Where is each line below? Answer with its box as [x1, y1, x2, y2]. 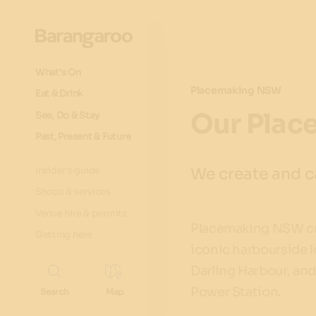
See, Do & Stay [35, 109, 99, 121]
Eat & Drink [35, 87, 83, 100]
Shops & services [35, 186, 111, 198]
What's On [35, 66, 81, 78]
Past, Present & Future [35, 130, 131, 142]
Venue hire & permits [35, 207, 127, 219]
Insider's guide [35, 164, 101, 177]
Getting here [35, 229, 92, 241]
